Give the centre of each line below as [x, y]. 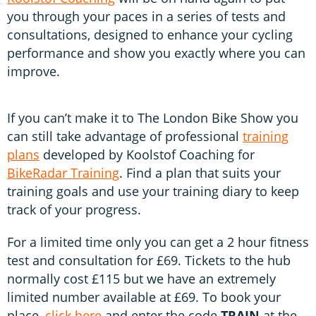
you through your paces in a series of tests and [146, 16]
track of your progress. [74, 209]
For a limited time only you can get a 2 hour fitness [158, 242]
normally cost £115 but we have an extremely [141, 278]
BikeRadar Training [63, 172]
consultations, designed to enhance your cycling [150, 34]
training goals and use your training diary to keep [153, 191]
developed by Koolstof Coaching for [147, 154]
